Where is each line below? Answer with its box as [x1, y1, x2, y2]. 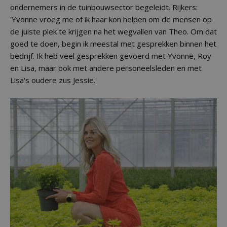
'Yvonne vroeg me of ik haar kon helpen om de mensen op [10, 14, 212, 24]
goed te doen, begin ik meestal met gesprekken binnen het [10, 39, 216, 49]
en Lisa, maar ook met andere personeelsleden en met [10, 63, 202, 73]
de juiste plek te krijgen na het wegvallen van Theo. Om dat [10, 26, 217, 36]
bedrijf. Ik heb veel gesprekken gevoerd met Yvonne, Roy [10, 51, 211, 61]
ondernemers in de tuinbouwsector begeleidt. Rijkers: [10, 2, 198, 12]
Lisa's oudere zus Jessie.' [10, 75, 97, 85]
